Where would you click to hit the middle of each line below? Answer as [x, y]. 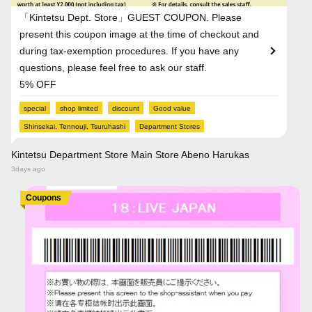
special [35, 108]
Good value [172, 108]
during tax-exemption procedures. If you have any [129, 50]
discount [126, 108]
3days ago [28, 169]
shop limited [79, 108]
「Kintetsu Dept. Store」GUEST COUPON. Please [131, 17]
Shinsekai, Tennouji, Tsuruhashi [75, 126]
